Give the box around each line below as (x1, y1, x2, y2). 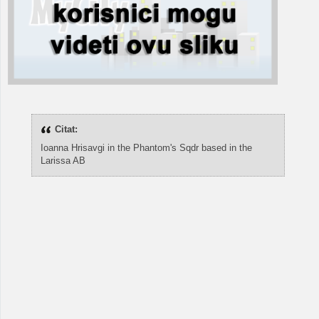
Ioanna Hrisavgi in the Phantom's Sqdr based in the (40, 142, 252, 153)
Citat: (54, 123, 78, 135)
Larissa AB (40, 155, 85, 166)
